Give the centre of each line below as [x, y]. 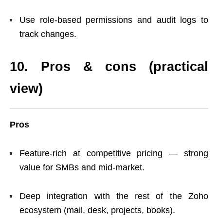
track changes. [48, 34]
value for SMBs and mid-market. [82, 167]
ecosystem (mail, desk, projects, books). [97, 210]
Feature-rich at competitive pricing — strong [114, 153]
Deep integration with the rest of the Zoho [114, 196]
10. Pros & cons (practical [109, 66]
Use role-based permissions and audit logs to [114, 20]
